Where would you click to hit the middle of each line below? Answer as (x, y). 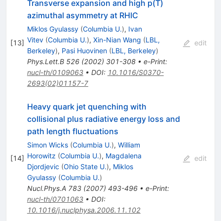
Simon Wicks (47, 145)
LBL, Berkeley (133, 51)
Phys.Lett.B (45, 62)
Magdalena (123, 156)
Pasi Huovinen (84, 51)
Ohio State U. (85, 167)
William (129, 145)
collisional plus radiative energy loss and (103, 119)
